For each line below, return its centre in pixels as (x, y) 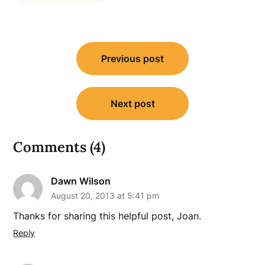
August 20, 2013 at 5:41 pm (105, 195)
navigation (48, 63)
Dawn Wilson (81, 181)
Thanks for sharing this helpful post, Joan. (107, 216)
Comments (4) (59, 147)
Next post (132, 103)
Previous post (132, 58)
